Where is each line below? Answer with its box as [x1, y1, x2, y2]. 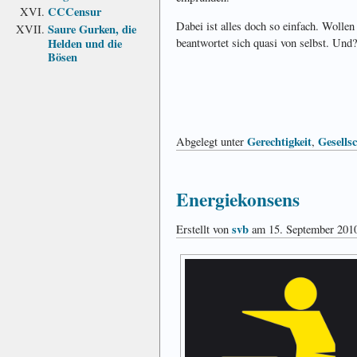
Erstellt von [176, 221, 232, 237]
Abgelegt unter [176, 133, 247, 149]
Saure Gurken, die [48, 20, 136, 37]
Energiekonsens [176, 186, 300, 214]
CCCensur [48, 2, 101, 20]
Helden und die [48, 34, 122, 50]
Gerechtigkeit [247, 132, 312, 150]
